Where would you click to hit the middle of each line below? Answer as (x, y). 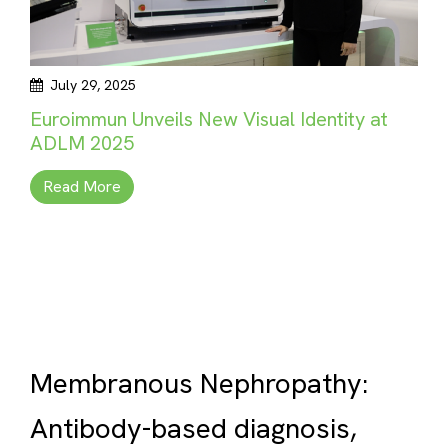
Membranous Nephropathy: (199, 383)
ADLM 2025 (82, 143)
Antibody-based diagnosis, (193, 428)
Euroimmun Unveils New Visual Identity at (209, 119)
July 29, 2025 (93, 85)
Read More (82, 186)
